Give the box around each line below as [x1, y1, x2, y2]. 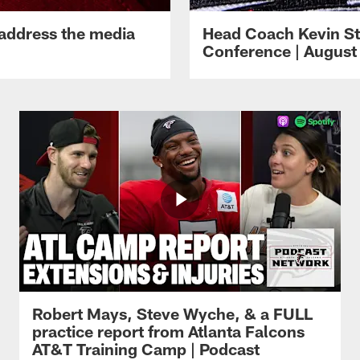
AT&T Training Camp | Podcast [32, 338, 260, 358]
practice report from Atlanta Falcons [32, 321, 305, 341]
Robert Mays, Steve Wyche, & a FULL [32, 303, 313, 323]
